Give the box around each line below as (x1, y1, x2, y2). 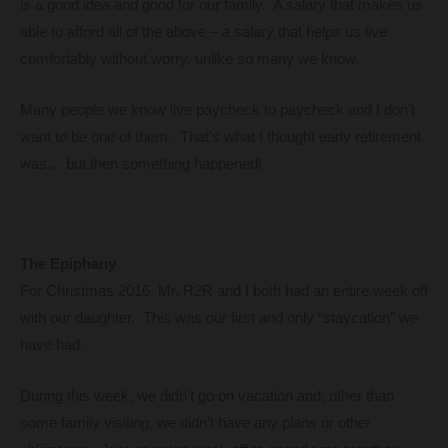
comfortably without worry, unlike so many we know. (20, 51, 359, 68)
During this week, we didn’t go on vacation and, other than (20, 387, 394, 404)
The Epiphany (20, 256, 116, 273)
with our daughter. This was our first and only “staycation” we (20, 310, 418, 327)
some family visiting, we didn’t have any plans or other (20, 414, 371, 431)
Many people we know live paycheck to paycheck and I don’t (20, 101, 415, 118)
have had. (20, 337, 84, 354)
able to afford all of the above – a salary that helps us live (20, 24, 387, 41)
